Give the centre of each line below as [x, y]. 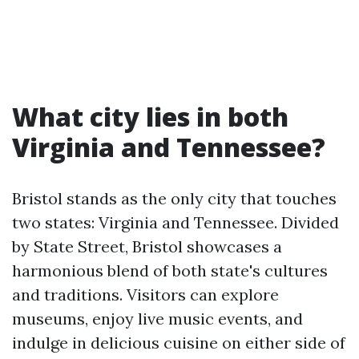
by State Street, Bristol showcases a [147, 246]
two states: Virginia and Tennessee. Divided [175, 222]
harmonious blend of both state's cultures [170, 270]
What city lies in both [150, 117]
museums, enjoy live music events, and [157, 319]
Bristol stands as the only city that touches [174, 198]
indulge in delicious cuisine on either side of [179, 343]
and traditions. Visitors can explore [145, 294]
